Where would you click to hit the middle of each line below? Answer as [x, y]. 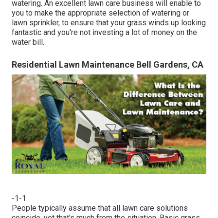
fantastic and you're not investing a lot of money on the [104, 32]
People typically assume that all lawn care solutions [100, 208]
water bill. [28, 42]
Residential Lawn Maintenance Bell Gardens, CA [108, 64]
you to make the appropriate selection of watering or [100, 13]
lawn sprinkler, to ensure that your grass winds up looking [109, 22]
